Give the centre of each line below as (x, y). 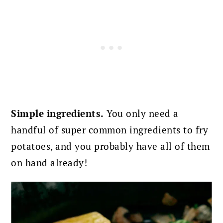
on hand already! (49, 163)
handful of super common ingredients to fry (110, 130)
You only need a (141, 114)
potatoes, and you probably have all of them (111, 147)
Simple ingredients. (57, 114)
